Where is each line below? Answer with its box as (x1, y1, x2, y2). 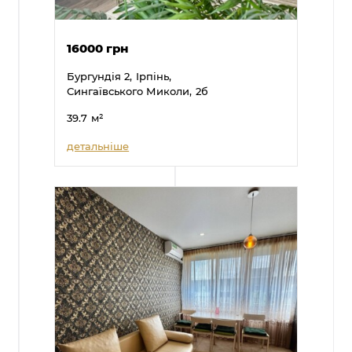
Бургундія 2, (67, 68, 133, 82)
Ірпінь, (136, 68, 172, 82)
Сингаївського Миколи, (67, 83, 192, 97)
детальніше (67, 138, 130, 152)
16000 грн (67, 39, 130, 56)
